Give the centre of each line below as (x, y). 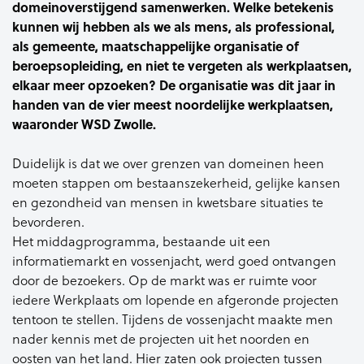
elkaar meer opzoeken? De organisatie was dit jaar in (174, 85)
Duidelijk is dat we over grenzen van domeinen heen (168, 163)
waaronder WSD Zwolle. (84, 124)
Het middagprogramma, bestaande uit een (141, 241)
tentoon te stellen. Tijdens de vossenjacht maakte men (173, 319)
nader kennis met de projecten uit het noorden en (161, 339)
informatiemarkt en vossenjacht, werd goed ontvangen (174, 261)
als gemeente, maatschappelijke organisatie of (156, 46)
